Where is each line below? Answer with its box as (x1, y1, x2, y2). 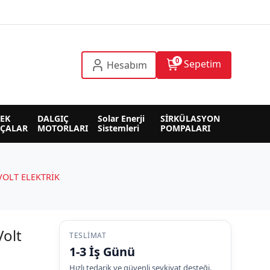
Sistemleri (98, 122, 140, 134)
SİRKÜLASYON (160, 113, 223, 125)
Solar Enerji (98, 113, 148, 125)
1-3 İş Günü (69, 243, 135, 260)
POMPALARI (160, 122, 211, 134)
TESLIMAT (69, 230, 107, 241)
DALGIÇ (37, 113, 72, 125)
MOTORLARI (37, 122, 89, 134)
